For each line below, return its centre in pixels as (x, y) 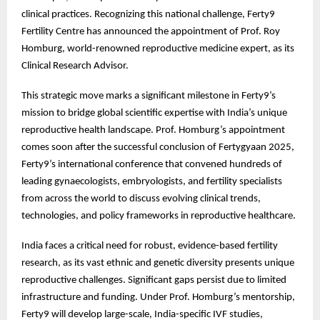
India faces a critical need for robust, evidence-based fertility (150, 246)
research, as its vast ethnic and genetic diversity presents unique (158, 263)
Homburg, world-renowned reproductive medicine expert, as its (158, 49)
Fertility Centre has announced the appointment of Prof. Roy (151, 31)
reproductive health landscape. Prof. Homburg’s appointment (153, 130)
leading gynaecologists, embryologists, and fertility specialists (152, 181)
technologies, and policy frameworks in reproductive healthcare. (159, 216)
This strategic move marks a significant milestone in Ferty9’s (149, 96)
